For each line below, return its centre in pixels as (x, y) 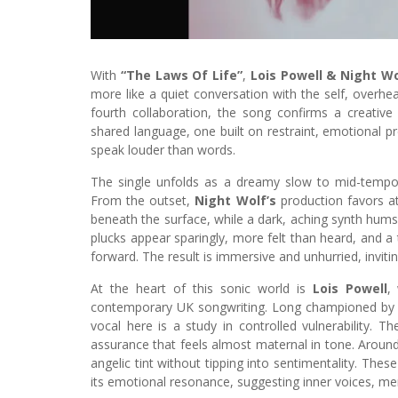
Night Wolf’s (235, 200)
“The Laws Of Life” (181, 75)
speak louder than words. (163, 149)
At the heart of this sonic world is (202, 288)
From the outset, (143, 200)
